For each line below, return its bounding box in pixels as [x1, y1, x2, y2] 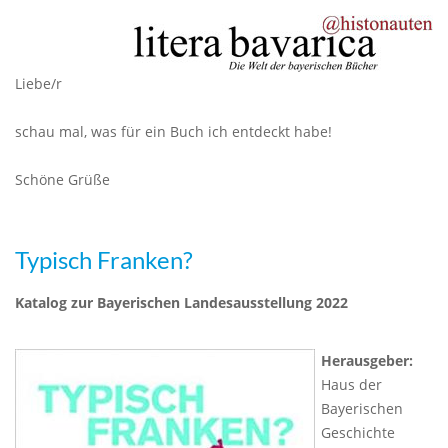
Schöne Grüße [15, 170, 110, 189]
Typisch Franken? [15, 246, 193, 274]
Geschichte [321, 423, 395, 442]
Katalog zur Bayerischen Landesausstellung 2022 [15, 293, 348, 312]
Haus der [321, 375, 382, 394]
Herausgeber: [321, 351, 413, 370]
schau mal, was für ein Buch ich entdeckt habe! [15, 122, 332, 141]
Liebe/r [15, 74, 62, 93]
